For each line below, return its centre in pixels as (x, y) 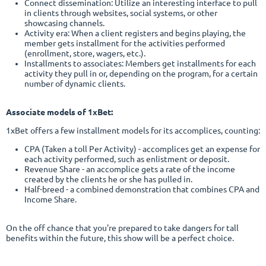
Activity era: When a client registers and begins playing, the (135, 34)
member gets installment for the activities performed (124, 44)
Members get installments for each (190, 64)
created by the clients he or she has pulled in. (108, 180)
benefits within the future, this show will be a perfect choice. (121, 238)
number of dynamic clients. (75, 84)
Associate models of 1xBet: (59, 113)
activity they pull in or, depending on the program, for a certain (141, 74)
